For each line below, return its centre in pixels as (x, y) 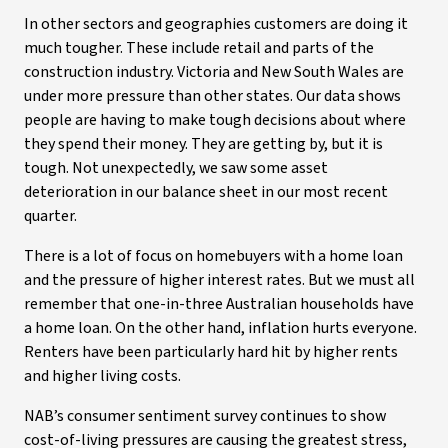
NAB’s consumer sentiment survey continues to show (205, 416)
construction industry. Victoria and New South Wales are (214, 72)
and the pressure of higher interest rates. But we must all (219, 280)
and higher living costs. (102, 376)
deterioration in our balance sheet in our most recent (206, 192)
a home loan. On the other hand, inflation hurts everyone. (220, 328)
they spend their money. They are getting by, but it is (203, 144)
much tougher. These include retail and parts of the (199, 48)
